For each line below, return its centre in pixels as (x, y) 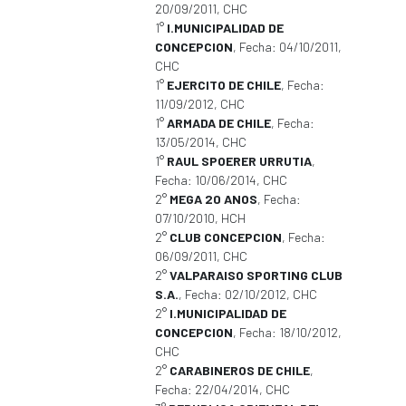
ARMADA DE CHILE (219, 123)
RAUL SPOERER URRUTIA (239, 161)
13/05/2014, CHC (201, 142)
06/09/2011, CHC (201, 256)
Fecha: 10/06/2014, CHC (221, 180)
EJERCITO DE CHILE (224, 85)
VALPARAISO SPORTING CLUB (256, 275)
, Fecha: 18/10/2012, (287, 332)
